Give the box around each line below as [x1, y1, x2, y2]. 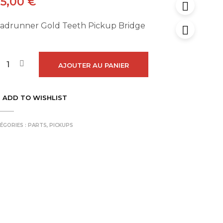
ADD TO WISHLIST [2, 94, 67, 102]
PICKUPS [49, 122, 73, 128]
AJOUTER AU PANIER [58, 61, 129, 69]
